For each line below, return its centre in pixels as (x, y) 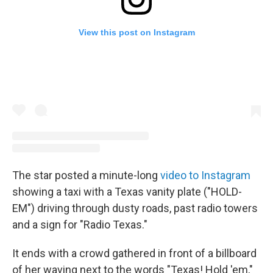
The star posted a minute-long (86, 175)
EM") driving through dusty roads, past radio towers (135, 208)
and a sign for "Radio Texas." (80, 224)
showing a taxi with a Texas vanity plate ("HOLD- (127, 191)
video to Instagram (205, 175)
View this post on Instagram (136, 33)
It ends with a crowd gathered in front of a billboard (134, 253)
